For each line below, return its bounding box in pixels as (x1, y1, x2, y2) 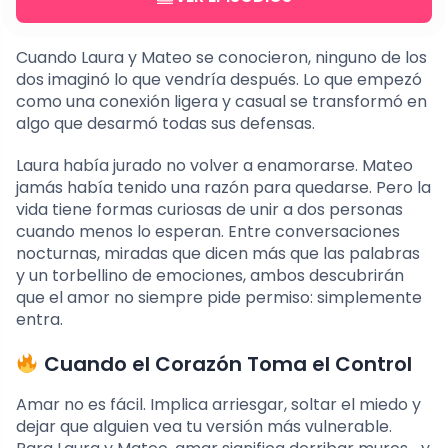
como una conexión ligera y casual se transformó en (16, 90, 427, 114)
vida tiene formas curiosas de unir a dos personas (16, 198, 403, 222)
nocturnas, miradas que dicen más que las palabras (16, 242, 420, 266)
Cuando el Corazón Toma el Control (38, 350, 412, 379)
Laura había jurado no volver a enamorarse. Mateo (16, 154, 413, 178)
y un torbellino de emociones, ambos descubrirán (16, 264, 404, 288)
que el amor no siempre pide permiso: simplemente (16, 286, 422, 310)
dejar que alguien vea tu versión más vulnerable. (16, 415, 392, 439)
